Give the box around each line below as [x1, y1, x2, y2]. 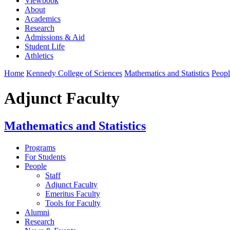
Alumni [25, 207, 49, 217]
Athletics [25, 51, 53, 60]
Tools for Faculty [45, 198, 101, 207]
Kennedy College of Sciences [26, 68, 122, 78]
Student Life [25, 42, 65, 51]
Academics [25, 14, 61, 23]
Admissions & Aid [25, 32, 85, 42]
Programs [25, 143, 55, 152]
